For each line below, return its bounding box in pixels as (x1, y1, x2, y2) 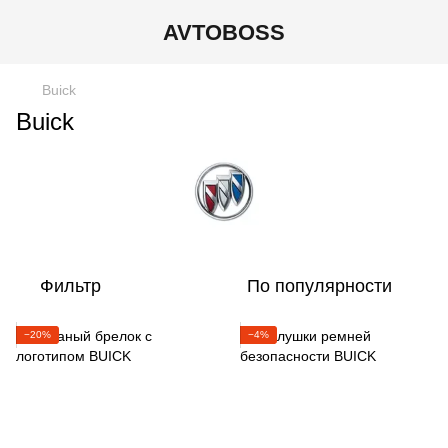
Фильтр (40, 276, 101, 296)
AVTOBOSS (163, 19, 285, 45)
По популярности (247, 276, 392, 296)
